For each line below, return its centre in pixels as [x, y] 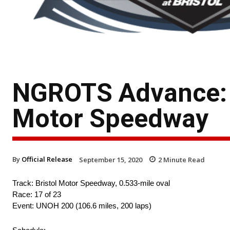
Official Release [47, 159]
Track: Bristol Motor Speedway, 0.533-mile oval [91, 183]
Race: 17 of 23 [37, 195]
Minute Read [183, 159]
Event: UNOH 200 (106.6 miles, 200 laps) [82, 206]
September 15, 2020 [111, 159]
